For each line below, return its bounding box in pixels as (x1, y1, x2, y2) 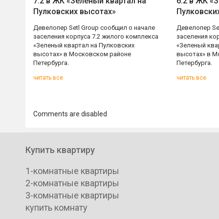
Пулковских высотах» (33, 7, 116, 16)
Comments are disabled (33, 110, 107, 118)
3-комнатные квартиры (25, 190, 119, 200)
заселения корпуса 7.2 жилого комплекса (33, 33, 158, 40)
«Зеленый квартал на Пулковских (33, 42, 134, 49)
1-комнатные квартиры (25, 166, 119, 176)
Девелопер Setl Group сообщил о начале (33, 24, 155, 31)
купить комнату (25, 202, 88, 213)
